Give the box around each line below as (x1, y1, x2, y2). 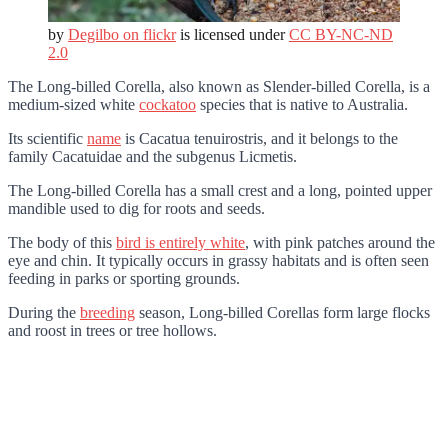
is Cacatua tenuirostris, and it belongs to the (121, 130, 398, 147)
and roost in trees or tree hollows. (8, 322, 217, 339)
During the (8, 304, 80, 321)
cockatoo (139, 96, 196, 113)
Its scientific (8, 130, 87, 147)
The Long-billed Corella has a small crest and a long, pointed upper (8, 182, 432, 199)
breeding (80, 304, 135, 321)
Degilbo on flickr (68, 26, 176, 43)
